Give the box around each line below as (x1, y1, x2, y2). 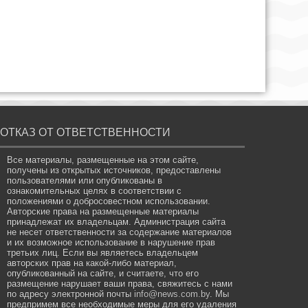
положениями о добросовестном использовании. (7, 196, 211, 207)
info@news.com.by (134, 289, 210, 300)
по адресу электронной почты (7, 289, 135, 300)
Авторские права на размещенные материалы (7, 206, 199, 217)
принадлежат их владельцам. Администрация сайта (7, 217, 226, 228)
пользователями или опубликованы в (7, 175, 163, 186)
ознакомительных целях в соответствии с (7, 186, 182, 197)
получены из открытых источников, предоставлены (7, 165, 221, 176)
